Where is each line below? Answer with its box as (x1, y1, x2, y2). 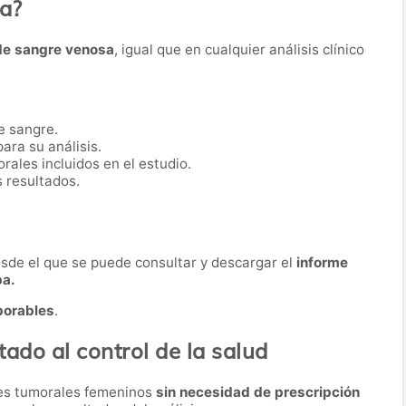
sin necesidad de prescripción (156, 383, 360, 401)
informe (296, 254, 348, 271)
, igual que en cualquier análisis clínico (114, 41, 364, 58)
